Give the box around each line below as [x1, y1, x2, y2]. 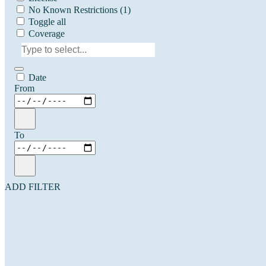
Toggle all [28, 16, 66, 27]
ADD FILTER [5, 181, 61, 192]
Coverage [28, 28, 65, 39]
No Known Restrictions [28, 4, 118, 15]
